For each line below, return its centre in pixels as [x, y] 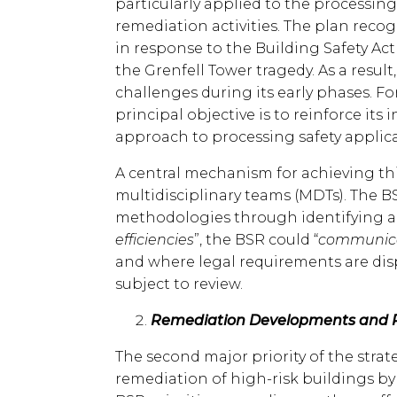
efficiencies [155, 240]
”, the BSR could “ [256, 240]
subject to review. [179, 284]
